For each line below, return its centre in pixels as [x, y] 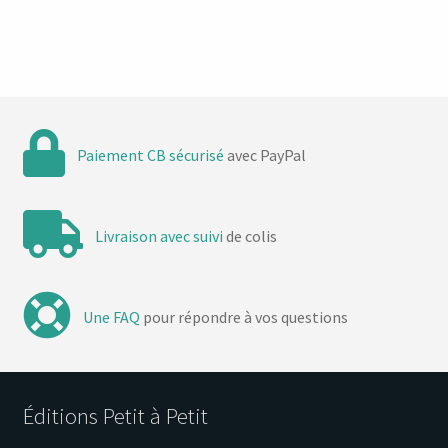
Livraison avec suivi [159, 235]
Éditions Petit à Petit [115, 415]
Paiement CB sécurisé [151, 154]
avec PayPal [265, 154]
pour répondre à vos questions [244, 316]
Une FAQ [112, 316]
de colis [250, 235]
